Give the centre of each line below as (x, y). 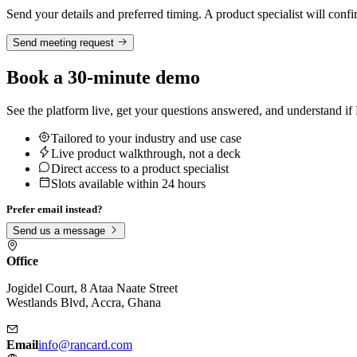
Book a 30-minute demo (103, 77)
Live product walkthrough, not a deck (146, 154)
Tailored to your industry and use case (146, 139)
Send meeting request (65, 42)
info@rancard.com (85, 345)
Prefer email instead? (55, 210)
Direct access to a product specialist (140, 169)
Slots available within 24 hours (128, 184)
